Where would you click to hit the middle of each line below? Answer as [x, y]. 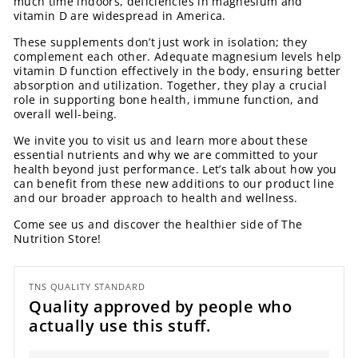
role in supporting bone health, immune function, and [167, 99]
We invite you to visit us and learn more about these [161, 140]
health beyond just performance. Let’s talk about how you [175, 169]
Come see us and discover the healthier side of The [158, 224]
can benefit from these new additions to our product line [174, 183]
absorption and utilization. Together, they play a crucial [170, 85]
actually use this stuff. [119, 325]
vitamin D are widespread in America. [120, 15]
